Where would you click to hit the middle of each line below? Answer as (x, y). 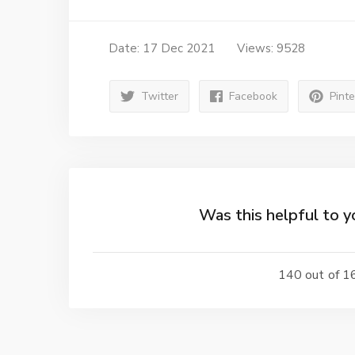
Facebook (253, 96)
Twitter (160, 96)
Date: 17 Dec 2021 (162, 48)
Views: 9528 (271, 48)
